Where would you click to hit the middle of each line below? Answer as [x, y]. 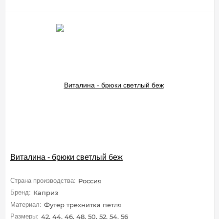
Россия [90, 181]
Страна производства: [43, 180]
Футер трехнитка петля [83, 205]
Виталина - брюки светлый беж [66, 157]
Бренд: [21, 193]
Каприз [46, 193]
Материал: [26, 204]
